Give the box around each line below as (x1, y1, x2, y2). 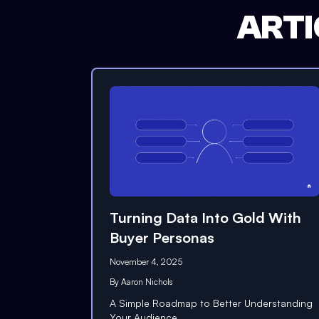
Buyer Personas (110, 228, 214, 246)
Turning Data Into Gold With (110, 208, 301, 226)
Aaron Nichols (121, 276, 173, 287)
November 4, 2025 (110, 256, 182, 267)
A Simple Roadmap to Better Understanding (110, 296, 313, 309)
